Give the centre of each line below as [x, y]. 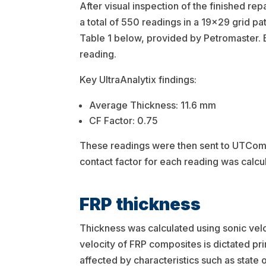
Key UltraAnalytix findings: [138, 80]
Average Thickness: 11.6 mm [153, 105]
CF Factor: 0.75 [124, 121]
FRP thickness [140, 204]
